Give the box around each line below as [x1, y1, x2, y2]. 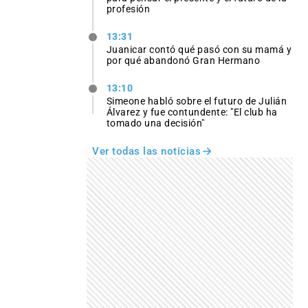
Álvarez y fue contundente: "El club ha [106, 107, 278, 118]
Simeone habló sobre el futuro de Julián [106, 96, 287, 107]
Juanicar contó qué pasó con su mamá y [106, 44, 292, 56]
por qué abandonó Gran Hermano [106, 55, 261, 67]
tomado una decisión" [106, 118, 205, 129]
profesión [106, 3, 151, 14]
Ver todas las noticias [92, 145, 201, 158]
